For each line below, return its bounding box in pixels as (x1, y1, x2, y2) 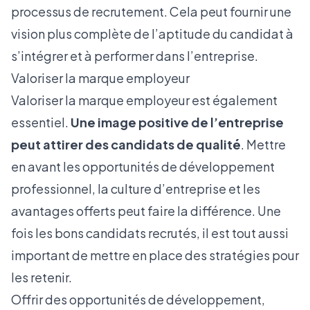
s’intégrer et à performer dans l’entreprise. (11, 48, 258, 64)
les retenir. (11, 269, 72, 285)
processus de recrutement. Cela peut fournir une (11, 3, 291, 19)
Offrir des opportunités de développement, (11, 291, 265, 307)
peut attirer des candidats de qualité (11, 136, 241, 152)
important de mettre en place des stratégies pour (11, 247, 299, 263)
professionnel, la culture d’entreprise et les (11, 181, 260, 197)
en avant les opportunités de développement (11, 158, 275, 174)
